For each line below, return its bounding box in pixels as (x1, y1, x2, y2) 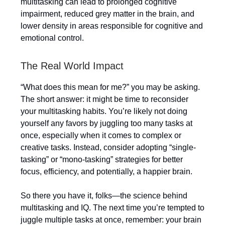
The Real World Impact (21, 60, 124, 71)
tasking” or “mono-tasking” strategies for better (21, 155, 183, 164)
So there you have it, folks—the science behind (21, 191, 187, 200)
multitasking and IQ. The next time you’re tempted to (21, 203, 204, 212)
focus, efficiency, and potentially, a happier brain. (21, 167, 192, 176)
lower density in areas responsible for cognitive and (21, 22, 203, 30)
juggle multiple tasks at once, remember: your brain (21, 215, 201, 224)
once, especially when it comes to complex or (21, 131, 181, 140)
